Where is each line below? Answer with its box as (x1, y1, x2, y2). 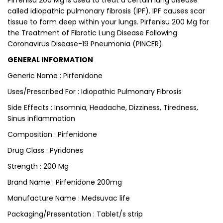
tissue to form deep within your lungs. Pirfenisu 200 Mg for (7, 17, 209, 27)
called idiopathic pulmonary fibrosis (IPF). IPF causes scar (7, 6, 205, 16)
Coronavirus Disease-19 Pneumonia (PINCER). (7, 39, 164, 49)
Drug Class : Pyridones (7, 145, 83, 155)
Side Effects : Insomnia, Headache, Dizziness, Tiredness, (7, 103, 198, 112)
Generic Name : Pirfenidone (7, 71, 103, 81)
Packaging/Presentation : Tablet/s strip (7, 209, 143, 219)
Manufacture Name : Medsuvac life (7, 193, 130, 203)
